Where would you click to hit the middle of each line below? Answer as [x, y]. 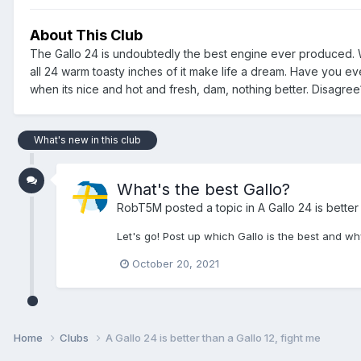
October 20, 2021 [176, 264]
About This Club [86, 35]
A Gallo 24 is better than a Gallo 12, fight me [213, 337]
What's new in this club [87, 139]
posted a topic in [210, 207]
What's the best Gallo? [203, 189]
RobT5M [139, 207]
